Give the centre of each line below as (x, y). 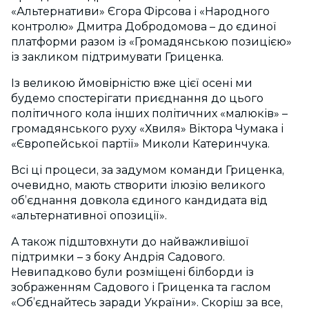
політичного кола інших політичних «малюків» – (149, 114)
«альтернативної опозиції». (89, 216)
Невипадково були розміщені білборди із (132, 272)
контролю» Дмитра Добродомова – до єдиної (144, 27)
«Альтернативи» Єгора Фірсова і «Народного (140, 12)
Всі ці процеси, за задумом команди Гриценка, (148, 170)
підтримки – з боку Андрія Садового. (118, 257)
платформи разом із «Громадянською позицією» (151, 42)
